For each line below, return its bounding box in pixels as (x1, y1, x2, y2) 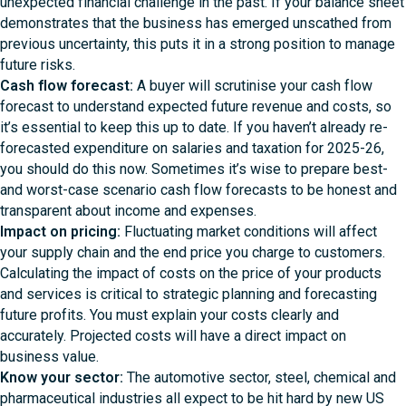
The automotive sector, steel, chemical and (127, 369, 396, 386)
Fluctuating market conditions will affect (124, 223, 377, 240)
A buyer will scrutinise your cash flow (137, 77, 372, 94)
